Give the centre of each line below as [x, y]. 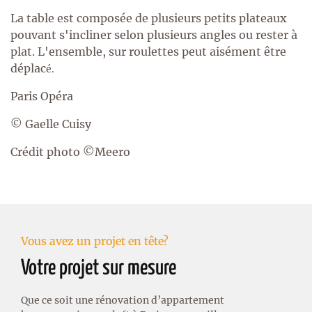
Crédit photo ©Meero [70, 151]
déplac [28, 68]
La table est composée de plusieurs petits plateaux [149, 18]
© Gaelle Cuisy [51, 124]
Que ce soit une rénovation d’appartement [123, 300]
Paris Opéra [42, 96]
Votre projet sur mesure [99, 268]
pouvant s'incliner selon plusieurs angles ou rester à [154, 34]
